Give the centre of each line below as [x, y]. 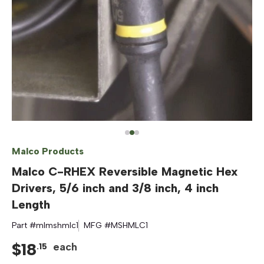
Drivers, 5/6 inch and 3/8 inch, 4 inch [115, 188]
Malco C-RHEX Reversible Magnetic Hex [125, 171]
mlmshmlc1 [57, 225]
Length [31, 204]
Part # [24, 225]
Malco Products [48, 151]
